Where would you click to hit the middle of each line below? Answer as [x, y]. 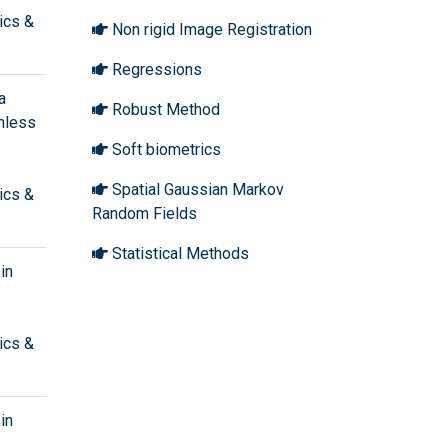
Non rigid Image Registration [210, 29]
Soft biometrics [164, 149]
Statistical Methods [178, 253]
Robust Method [164, 109]
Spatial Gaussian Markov [196, 189]
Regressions [155, 69]
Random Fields [144, 213]
